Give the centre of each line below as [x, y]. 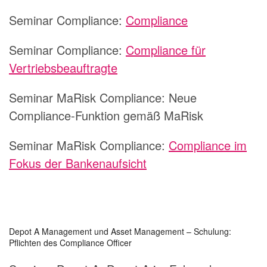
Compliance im [208, 145]
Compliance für [166, 50]
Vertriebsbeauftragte [63, 68]
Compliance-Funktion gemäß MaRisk [106, 116]
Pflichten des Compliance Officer [70, 243]
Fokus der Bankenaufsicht [78, 163]
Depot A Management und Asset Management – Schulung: [120, 232]
